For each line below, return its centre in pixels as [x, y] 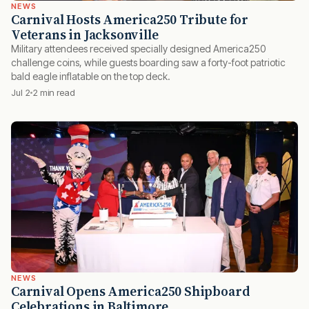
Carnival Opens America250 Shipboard [131, 291]
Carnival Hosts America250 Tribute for [130, 20]
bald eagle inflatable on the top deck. [91, 77]
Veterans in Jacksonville [85, 35]
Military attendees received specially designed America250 [138, 49]
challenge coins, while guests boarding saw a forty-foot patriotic [148, 63]
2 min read [54, 93]
